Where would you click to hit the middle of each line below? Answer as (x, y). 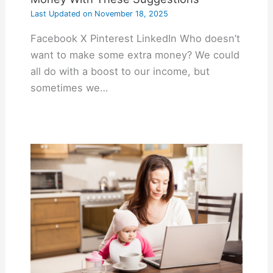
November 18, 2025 (130, 14)
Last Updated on (61, 14)
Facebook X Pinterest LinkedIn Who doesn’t (135, 38)
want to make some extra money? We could (135, 55)
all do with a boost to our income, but (120, 71)
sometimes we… (69, 87)
